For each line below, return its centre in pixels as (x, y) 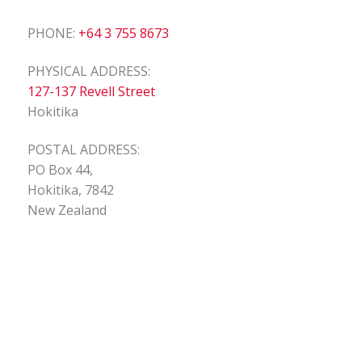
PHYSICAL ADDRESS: (88, 71)
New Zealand (67, 210)
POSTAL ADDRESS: (83, 150)
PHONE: (53, 33)
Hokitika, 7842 (70, 190)
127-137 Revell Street (91, 91)
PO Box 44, (60, 170)
